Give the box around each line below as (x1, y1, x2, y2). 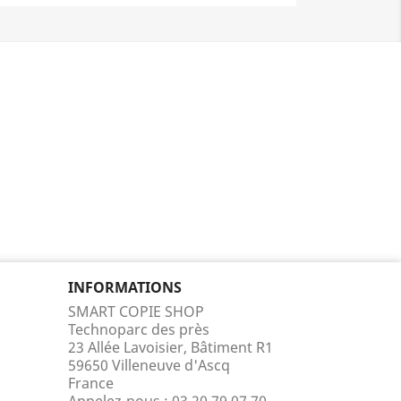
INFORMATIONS (68, 277, 182, 297)
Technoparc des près (68, 320, 209, 339)
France (68, 373, 114, 393)
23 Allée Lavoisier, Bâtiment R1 (68, 337, 273, 357)
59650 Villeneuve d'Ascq (68, 355, 230, 375)
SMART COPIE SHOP (68, 302, 204, 321)
